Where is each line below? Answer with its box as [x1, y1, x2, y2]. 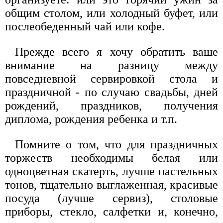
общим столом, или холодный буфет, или [5, 6, 218, 19]
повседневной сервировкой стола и [5, 72, 218, 85]
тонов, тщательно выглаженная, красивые [5, 178, 218, 191]
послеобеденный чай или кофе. [5, 19, 165, 33]
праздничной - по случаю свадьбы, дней [5, 85, 218, 99]
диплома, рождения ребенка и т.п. [5, 112, 177, 125]
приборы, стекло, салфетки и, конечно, [5, 205, 218, 218]
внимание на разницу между [5, 58, 218, 72]
